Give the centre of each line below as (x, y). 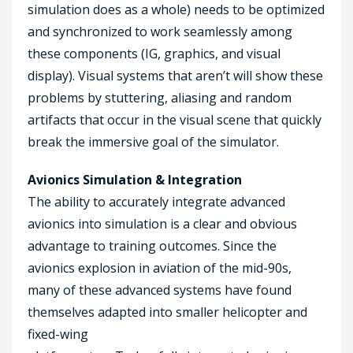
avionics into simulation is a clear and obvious (162, 223)
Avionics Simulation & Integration (135, 179)
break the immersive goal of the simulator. (153, 141)
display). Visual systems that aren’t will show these (175, 75)
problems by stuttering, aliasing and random (160, 97)
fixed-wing (58, 334)
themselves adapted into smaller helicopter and (167, 312)
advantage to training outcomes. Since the (152, 245)
